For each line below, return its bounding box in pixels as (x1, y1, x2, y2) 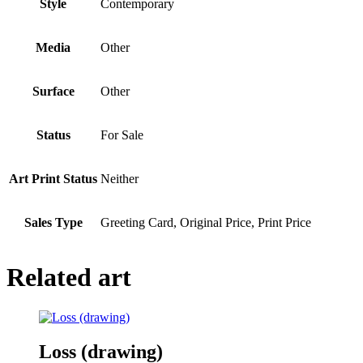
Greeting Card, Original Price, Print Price (100, 216, 311, 229)
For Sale (100, 128, 143, 142)
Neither (100, 172, 139, 186)
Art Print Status (9, 172, 97, 186)
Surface (32, 84, 75, 98)
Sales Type (23, 216, 83, 229)
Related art (6, 263, 131, 293)
